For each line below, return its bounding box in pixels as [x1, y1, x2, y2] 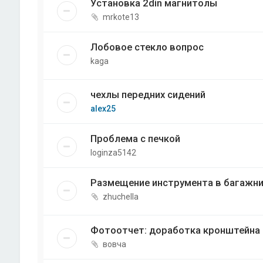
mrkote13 [102, 12, 139, 22]
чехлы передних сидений [90, 89, 205, 101]
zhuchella [102, 192, 139, 202]
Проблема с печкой [90, 133, 180, 145]
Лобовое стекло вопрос [90, 41, 204, 53]
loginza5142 [90, 148, 136, 158]
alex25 [90, 104, 116, 114]
